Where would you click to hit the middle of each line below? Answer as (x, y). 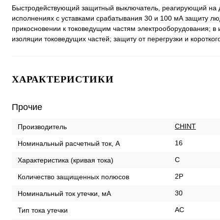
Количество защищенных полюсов (73, 177)
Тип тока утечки (43, 210)
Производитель (42, 126)
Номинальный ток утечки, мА (64, 193)
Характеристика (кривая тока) (66, 160)
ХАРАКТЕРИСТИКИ (63, 79)
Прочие (27, 107)
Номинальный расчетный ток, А (69, 143)
